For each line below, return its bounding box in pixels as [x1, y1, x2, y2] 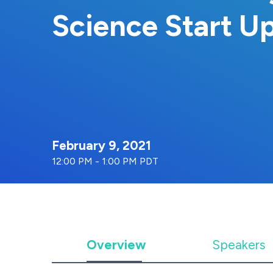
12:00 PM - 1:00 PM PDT [51, 155, 158, 167]
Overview [86, 237, 146, 252]
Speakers [212, 237, 266, 252]
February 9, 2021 [51, 138, 151, 153]
